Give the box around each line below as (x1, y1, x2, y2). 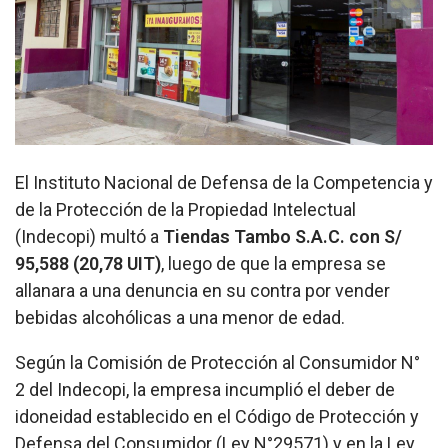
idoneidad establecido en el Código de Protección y (15, 406, 419, 428)
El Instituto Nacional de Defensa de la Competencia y (15, 172, 433, 194)
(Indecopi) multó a (15, 226, 163, 248)
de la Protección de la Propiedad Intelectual (15, 199, 356, 221)
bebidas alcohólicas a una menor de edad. (15, 307, 345, 329)
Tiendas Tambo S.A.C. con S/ (163, 226, 402, 248)
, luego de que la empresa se (161, 253, 386, 275)
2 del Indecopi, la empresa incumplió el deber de (15, 379, 395, 401)
